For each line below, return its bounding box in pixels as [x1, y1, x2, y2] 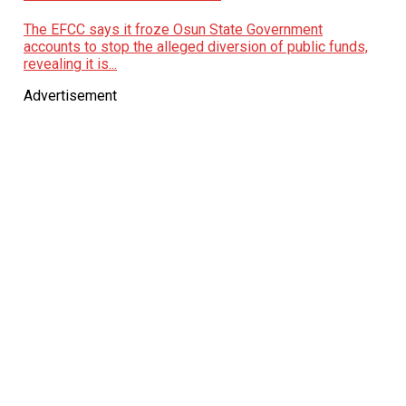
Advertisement [23, 87, 117, 105]
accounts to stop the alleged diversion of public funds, [23, 38, 368, 56]
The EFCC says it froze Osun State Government [23, 21, 323, 39]
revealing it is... [23, 55, 117, 73]
